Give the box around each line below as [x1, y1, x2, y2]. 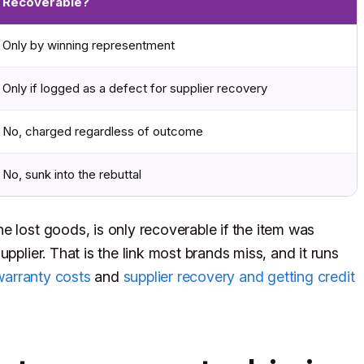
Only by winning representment [2, 37, 175, 54]
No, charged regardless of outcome [2, 123, 203, 140]
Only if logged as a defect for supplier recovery [2, 80, 267, 97]
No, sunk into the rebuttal [2, 167, 141, 183]
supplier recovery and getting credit [123, 268, 355, 286]
